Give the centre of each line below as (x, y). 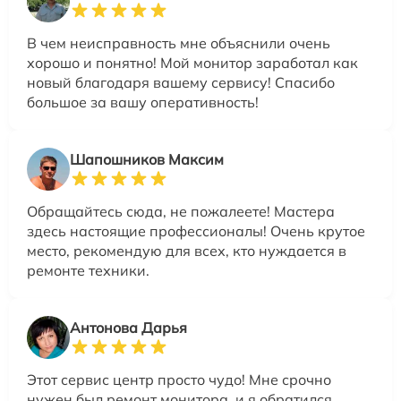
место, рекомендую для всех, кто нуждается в (187, 250)
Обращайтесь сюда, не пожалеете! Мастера (181, 211)
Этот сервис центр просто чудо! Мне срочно (179, 379)
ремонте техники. (88, 270)
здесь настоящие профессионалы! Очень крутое (196, 230)
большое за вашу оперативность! (143, 102)
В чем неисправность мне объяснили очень (179, 43)
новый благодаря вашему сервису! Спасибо (181, 82)
